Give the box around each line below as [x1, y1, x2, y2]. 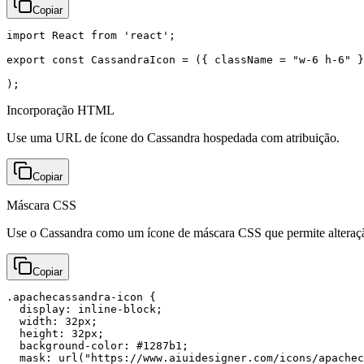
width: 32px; [6, 314, 97, 327]
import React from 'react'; [6, 28, 175, 41]
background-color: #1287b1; [6, 339, 188, 352]
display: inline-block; [6, 302, 162, 315]
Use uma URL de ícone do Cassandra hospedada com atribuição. [6, 130, 340, 145]
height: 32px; [6, 327, 104, 340]
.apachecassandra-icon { [6, 290, 156, 303]
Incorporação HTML [6, 102, 115, 117]
